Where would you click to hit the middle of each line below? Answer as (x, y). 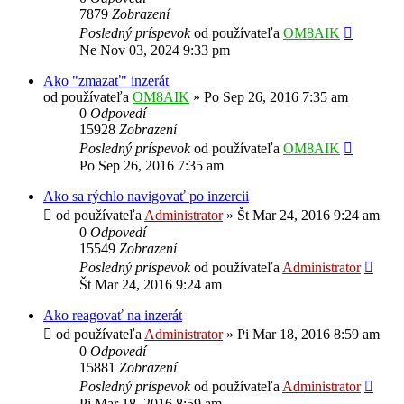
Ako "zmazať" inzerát (106, 80)
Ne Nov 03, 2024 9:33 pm (155, 50)
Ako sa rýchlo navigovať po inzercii (146, 196)
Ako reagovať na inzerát (113, 315)
